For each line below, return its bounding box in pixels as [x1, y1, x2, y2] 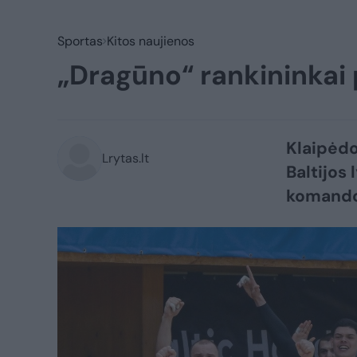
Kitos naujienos [107, 33, 194, 49]
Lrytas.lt [102, 150, 149, 167]
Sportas [57, 33, 103, 49]
